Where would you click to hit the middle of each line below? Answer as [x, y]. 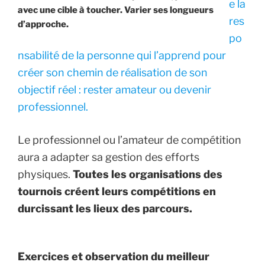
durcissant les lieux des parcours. [105, 208]
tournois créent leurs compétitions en [117, 191]
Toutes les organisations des [148, 174]
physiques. [45, 174]
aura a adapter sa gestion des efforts [109, 157]
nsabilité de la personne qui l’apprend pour [122, 55]
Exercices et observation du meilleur [114, 256]
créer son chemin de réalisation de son [113, 72]
